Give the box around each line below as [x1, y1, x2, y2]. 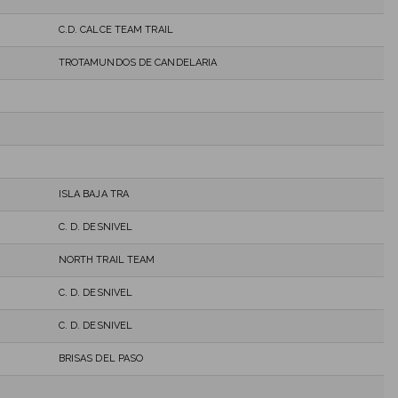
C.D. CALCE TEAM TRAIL [58, 23, 173, 36]
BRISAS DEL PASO [58, 352, 144, 364]
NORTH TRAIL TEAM [58, 253, 155, 266]
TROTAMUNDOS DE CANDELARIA [58, 56, 218, 68]
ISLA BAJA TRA [58, 187, 130, 200]
